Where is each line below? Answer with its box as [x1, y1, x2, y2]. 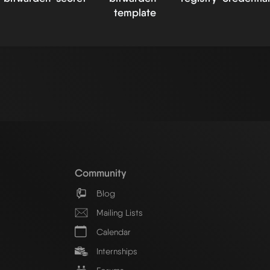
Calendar [94, 227, 131, 237]
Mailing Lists [94, 207, 143, 218]
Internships [94, 246, 137, 257]
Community [75, 166, 126, 179]
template [114, 5, 156, 19]
